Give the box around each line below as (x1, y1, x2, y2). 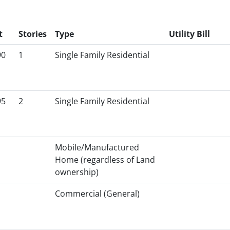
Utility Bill (169, 28, 210, 40)
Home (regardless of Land (55, 154, 155, 165)
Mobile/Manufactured (55, 142, 139, 153)
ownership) (55, 166, 99, 178)
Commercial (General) (55, 188, 140, 199)
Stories (18, 28, 47, 40)
